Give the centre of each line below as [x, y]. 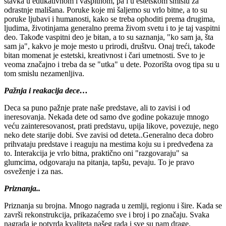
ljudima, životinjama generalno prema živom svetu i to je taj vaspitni [112, 28]
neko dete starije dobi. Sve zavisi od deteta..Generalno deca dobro [109, 135]
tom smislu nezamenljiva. [44, 73]
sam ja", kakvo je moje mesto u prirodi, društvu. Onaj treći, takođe [109, 46]
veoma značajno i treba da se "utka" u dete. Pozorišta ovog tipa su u [112, 64]
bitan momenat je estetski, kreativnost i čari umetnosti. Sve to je [104, 55]
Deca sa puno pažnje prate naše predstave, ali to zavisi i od [97, 107]
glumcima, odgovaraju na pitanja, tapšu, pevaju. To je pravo [99, 162]
